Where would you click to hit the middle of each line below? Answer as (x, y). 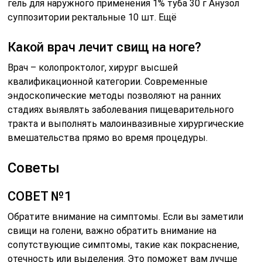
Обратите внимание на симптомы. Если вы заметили (126, 217)
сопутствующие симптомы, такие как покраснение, (124, 245)
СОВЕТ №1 (40, 196)
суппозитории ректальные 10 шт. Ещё (92, 18)
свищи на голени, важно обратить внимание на (112, 231)
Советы (34, 168)
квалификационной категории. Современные (108, 82)
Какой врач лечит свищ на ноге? (105, 47)
